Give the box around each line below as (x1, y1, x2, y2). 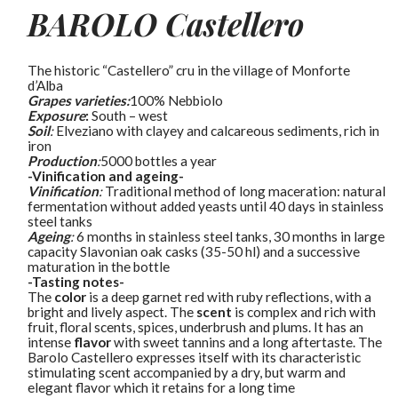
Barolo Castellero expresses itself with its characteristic (28, 348, 362, 365)
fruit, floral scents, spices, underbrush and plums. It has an (28, 318, 364, 335)
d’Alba (28, 76, 64, 93)
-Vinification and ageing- (28, 167, 185, 184)
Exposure (28, 107, 86, 123)
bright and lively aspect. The (28, 303, 197, 320)
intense (28, 333, 75, 350)
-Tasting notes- (28, 273, 125, 290)
